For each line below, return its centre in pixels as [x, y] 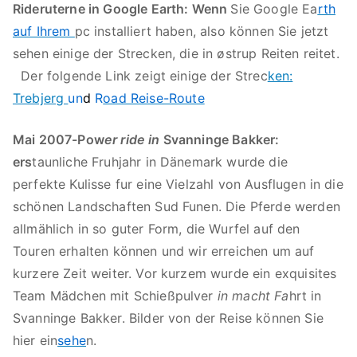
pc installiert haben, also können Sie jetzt [202, 31]
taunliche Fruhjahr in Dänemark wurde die [160, 162]
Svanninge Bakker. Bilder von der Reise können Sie [168, 318]
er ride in [132, 139]
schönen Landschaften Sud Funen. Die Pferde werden [177, 206]
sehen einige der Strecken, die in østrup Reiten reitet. [176, 53]
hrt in [305, 296]
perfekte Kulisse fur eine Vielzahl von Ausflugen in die [178, 184]
